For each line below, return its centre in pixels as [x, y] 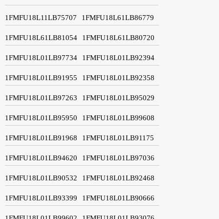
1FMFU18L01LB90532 [41, 178]
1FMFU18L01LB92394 [118, 57]
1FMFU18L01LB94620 [41, 158]
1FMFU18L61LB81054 [41, 37]
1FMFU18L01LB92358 [118, 77]
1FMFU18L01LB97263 [41, 98]
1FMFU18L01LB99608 [118, 118]
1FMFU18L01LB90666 [118, 198]
